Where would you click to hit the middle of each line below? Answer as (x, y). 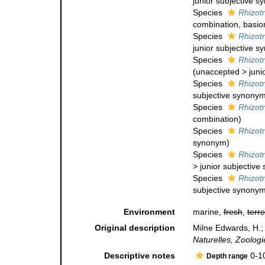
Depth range (227, 256)
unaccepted (217, 72)
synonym (209, 143)
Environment (149, 212)
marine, (208, 212)
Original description (135, 228)
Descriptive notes (139, 256)
